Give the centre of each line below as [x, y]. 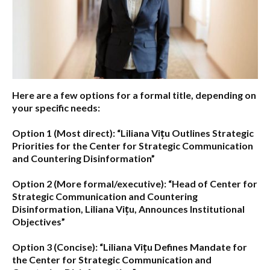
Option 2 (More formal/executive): [89, 183]
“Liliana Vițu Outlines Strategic [184, 133]
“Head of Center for [212, 183]
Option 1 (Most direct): [64, 133]
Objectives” [39, 221]
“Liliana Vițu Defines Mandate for [172, 246]
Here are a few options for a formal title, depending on [134, 95]
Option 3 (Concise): [55, 246]
